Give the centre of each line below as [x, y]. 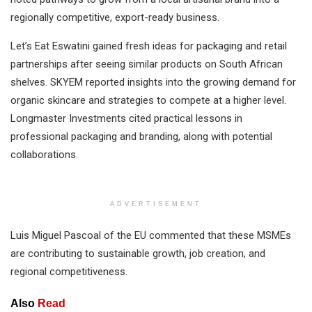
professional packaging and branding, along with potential [141, 137]
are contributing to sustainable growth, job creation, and [138, 254]
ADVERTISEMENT [156, 204]
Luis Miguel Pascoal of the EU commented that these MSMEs [151, 236]
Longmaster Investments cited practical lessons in [126, 119]
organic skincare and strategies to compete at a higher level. [148, 101]
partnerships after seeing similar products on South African [147, 64]
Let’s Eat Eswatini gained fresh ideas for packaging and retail [149, 46]
